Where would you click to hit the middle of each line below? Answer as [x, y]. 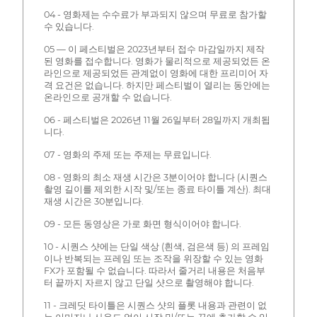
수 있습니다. [69, 27]
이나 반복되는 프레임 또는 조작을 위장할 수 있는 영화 [153, 259]
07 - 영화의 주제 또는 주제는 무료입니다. [127, 155]
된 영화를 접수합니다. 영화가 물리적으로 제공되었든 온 [157, 62]
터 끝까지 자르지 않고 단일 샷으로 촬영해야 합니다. [149, 283]
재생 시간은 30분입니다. [93, 202]
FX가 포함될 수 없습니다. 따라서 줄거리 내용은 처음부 [154, 271]
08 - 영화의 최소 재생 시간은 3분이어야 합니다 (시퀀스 [155, 178]
